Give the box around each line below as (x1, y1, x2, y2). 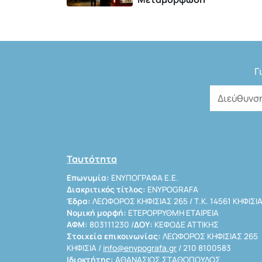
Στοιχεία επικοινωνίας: (67, 231, 161, 242)
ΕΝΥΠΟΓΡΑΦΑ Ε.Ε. (109, 173, 178, 184)
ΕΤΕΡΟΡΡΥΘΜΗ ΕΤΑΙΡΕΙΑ (126, 208, 219, 219)
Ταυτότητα (67, 153, 117, 166)
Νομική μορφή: (67, 208, 126, 219)
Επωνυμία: (67, 173, 109, 184)
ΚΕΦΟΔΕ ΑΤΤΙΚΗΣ (153, 219, 219, 230)
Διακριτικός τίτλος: (67, 184, 146, 195)
